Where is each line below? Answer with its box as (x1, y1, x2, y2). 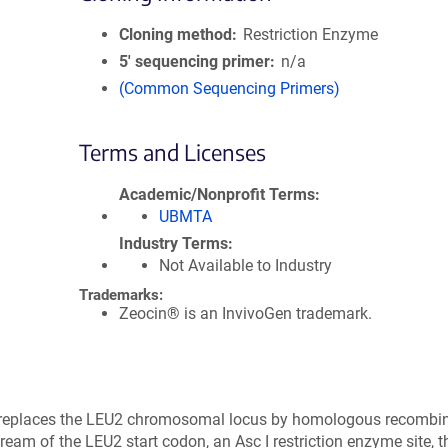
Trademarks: (79, 286, 163, 304)
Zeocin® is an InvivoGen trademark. (119, 304, 372, 323)
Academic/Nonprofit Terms (119, 185, 315, 204)
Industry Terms (119, 234, 228, 253)
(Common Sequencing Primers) (119, 79, 340, 98)
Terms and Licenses (79, 138, 266, 166)
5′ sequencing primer (119, 52, 270, 71)
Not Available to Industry (159, 256, 332, 275)
